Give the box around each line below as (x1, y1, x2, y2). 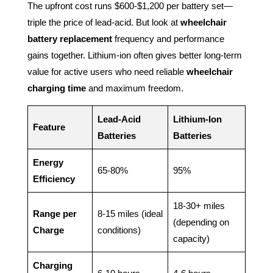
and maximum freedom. (85, 83, 183, 94)
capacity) (172, 233, 210, 244)
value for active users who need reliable (27, 66, 186, 77)
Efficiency (32, 174, 75, 185)
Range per (32, 208, 77, 219)
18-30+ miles (172, 200, 225, 211)
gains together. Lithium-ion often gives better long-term (27, 50, 242, 61)
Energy (32, 157, 63, 168)
